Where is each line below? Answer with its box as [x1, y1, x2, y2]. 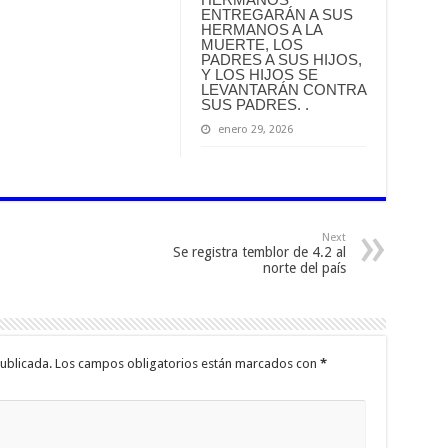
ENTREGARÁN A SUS [200, 6, 353, 24]
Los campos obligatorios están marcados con [54, 356, 320, 372]
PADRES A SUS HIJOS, [200, 51, 362, 69]
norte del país [262, 260, 346, 277]
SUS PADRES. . [200, 96, 309, 114]
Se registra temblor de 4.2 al [172, 244, 346, 261]
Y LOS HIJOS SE [200, 66, 318, 84]
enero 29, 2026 [217, 123, 293, 137]
